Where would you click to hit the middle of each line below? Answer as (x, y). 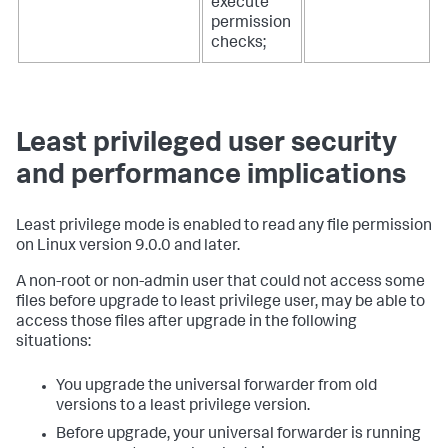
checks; (238, 43)
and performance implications (211, 176)
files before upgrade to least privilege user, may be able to (220, 302)
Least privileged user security (206, 144)
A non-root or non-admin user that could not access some (220, 282)
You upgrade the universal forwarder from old (216, 386)
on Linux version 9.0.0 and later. (128, 246)
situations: (53, 342)
